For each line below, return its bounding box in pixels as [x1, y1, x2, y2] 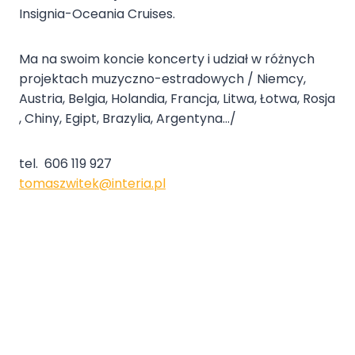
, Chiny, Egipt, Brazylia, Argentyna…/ [19, 109, 236, 128]
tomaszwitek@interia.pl [19, 174, 166, 193]
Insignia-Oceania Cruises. [19, 5, 175, 24]
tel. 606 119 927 [19, 155, 112, 174]
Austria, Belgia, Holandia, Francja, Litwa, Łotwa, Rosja [19, 90, 335, 109]
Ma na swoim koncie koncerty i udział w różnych [19, 50, 315, 69]
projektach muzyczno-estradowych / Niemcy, [19, 70, 306, 89]
